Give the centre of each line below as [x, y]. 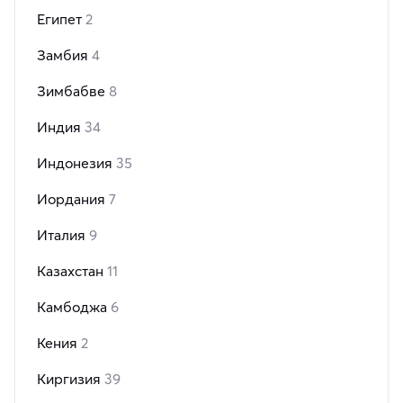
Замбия [64, 55]
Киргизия [71, 379]
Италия [63, 235]
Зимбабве [73, 91]
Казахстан [72, 271]
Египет [61, 19]
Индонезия [76, 163]
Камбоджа [74, 307]
